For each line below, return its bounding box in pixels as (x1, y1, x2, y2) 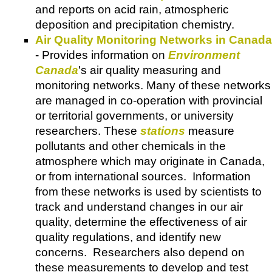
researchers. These (35, 124, 140, 137)
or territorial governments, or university (35, 109, 234, 122)
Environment (168, 48, 240, 61)
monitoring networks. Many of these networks (35, 78, 271, 92)
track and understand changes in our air (35, 200, 243, 213)
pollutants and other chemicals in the (35, 139, 226, 152)
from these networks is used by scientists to (35, 185, 262, 198)
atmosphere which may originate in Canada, (35, 154, 265, 168)
